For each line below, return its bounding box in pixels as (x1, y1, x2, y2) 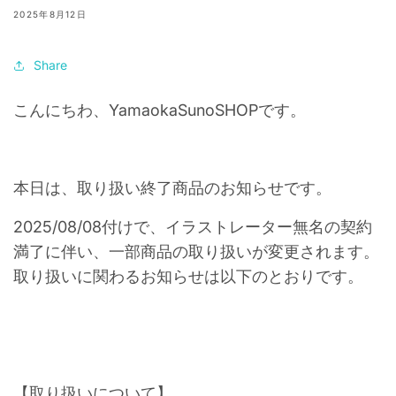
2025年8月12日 (13, 9, 87, 19)
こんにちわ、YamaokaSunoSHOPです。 (13, 101, 306, 119)
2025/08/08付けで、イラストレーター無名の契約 (13, 217, 372, 236)
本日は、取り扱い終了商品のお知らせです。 (13, 179, 331, 197)
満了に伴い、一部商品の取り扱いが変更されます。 (13, 242, 379, 261)
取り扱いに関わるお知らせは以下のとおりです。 (13, 267, 363, 286)
